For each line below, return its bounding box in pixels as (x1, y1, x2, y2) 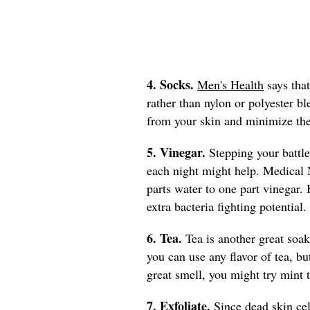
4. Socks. (147, 75, 197, 93)
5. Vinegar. (147, 143, 206, 161)
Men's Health (197, 75, 264, 93)
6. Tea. (147, 228, 185, 247)
